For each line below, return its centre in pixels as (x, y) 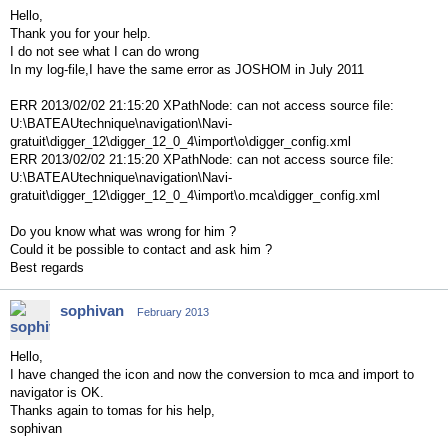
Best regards (47, 267)
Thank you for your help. (80, 33)
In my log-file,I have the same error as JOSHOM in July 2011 (187, 69)
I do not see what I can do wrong (104, 51)
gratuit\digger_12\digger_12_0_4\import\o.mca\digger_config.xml (195, 195)
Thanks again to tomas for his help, (112, 410)
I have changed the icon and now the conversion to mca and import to (212, 374)
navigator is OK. (57, 392)
